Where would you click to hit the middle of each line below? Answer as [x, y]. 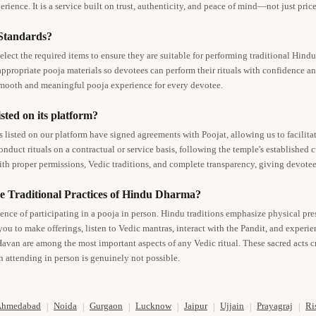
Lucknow [153, 306]
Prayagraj [275, 306]
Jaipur [196, 306]
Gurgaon [106, 306]
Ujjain [232, 306]
